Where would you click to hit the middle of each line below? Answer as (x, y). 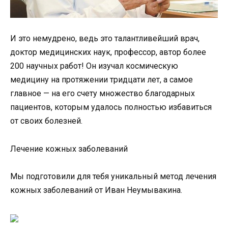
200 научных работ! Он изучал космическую (94, 66)
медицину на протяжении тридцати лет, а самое (102, 80)
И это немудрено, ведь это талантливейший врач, (105, 39)
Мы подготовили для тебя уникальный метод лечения (113, 176)
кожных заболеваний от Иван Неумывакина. (96, 190)
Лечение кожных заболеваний (69, 149)
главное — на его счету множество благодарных (103, 94)
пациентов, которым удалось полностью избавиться (111, 107)
